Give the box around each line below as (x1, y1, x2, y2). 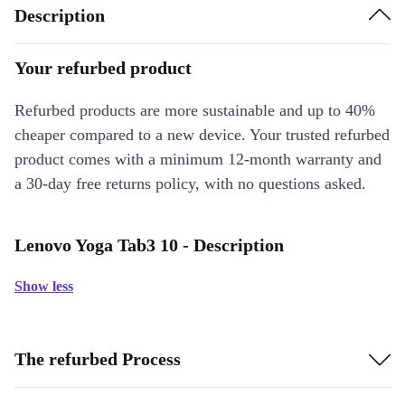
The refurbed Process (14, 348, 181, 369)
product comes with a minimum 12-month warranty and (14, 150, 381, 168)
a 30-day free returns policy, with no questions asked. (14, 174, 366, 193)
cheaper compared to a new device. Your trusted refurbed (14, 126, 390, 144)
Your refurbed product (14, 58, 192, 78)
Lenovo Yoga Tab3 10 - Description (14, 235, 284, 255)
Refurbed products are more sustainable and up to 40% (14, 101, 375, 119)
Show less (14, 278, 73, 294)
